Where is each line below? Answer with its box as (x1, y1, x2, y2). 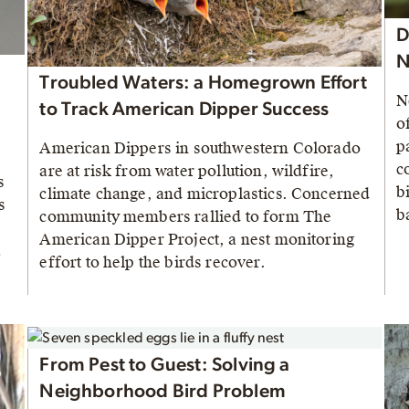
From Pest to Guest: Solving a (39, 355, 290, 375)
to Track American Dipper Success (39, 100, 330, 120)
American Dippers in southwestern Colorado (39, 139, 361, 159)
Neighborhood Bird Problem (39, 382, 286, 402)
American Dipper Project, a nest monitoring (39, 230, 355, 250)
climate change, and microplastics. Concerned (39, 184, 371, 204)
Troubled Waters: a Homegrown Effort (39, 73, 367, 93)
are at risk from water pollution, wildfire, (39, 162, 335, 182)
